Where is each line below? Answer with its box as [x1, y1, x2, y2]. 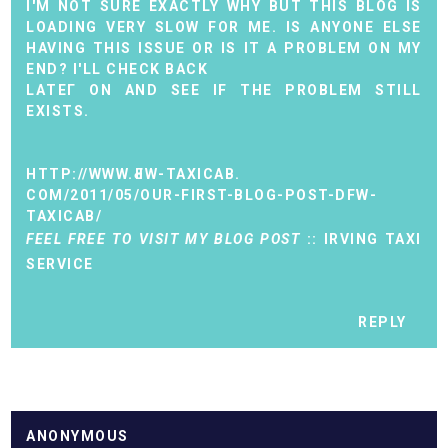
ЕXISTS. [26, 102, 90, 119]
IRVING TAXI [323, 230, 422, 247]
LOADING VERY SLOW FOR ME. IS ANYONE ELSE [26, 18, 422, 35]
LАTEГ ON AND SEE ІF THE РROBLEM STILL [26, 81, 422, 98]
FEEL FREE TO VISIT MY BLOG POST [26, 230, 301, 247]
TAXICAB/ [26, 207, 103, 224]
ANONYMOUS [26, 428, 129, 445]
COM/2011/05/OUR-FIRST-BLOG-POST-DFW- [26, 186, 378, 203]
